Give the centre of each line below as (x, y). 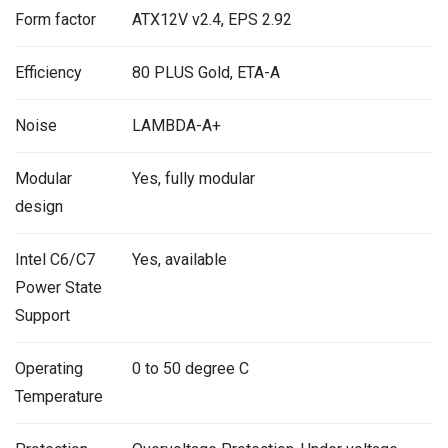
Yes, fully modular (193, 178)
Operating (49, 368)
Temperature (59, 396)
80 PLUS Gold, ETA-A (205, 72)
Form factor (55, 19)
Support (42, 315)
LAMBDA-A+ (176, 125)
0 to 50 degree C (190, 368)
